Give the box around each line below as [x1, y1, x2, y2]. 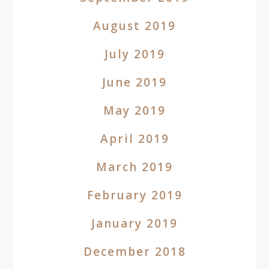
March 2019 [96, 159, 173, 175]
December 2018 [83, 244, 186, 259]
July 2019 [104, 46, 165, 62]
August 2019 [93, 18, 176, 34]
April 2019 [100, 131, 169, 147]
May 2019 [103, 103, 166, 118]
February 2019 [86, 187, 183, 203]
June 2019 [102, 74, 167, 90]
